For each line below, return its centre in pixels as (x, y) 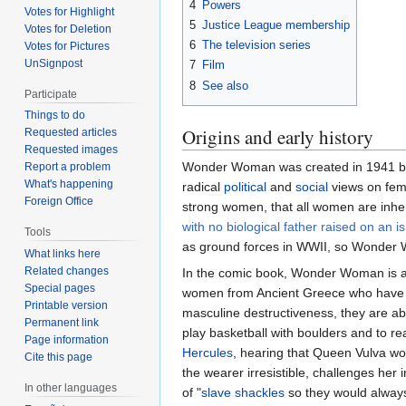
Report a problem (68, 167)
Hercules (208, 352)
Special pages (60, 289)
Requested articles (71, 133)
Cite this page (59, 358)
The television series (256, 45)
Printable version (67, 306)
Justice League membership (276, 24)
